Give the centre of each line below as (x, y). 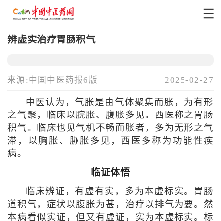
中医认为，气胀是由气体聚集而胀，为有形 (120, 102)
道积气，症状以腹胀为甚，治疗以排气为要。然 (110, 204)
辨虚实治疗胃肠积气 (51, 39)
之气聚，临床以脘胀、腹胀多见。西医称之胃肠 (110, 115)
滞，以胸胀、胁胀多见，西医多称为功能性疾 (110, 141)
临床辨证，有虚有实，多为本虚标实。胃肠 (120, 192)
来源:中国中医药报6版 (53, 80)
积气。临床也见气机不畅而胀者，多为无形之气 (110, 128)
